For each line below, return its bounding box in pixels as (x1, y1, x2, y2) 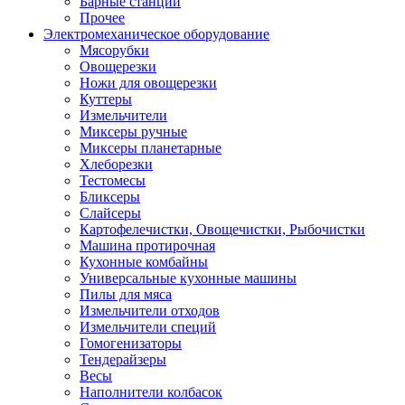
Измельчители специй (80, 319, 216, 334)
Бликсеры (80, 189, 140, 204)
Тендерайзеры (80, 352, 166, 367)
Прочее (80, 10, 125, 25)
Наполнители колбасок (80, 384, 222, 400)
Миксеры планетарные (80, 140, 221, 155)
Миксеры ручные (80, 124, 187, 139)
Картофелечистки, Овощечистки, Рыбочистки (80, 221, 365, 237)
